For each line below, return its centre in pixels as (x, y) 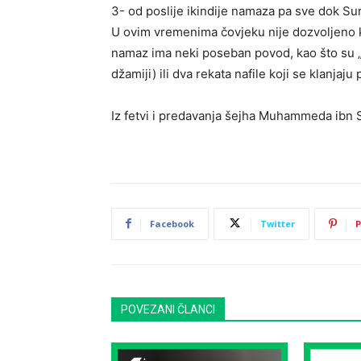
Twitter (278, 223)
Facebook (172, 223)
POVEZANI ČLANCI (168, 309)
